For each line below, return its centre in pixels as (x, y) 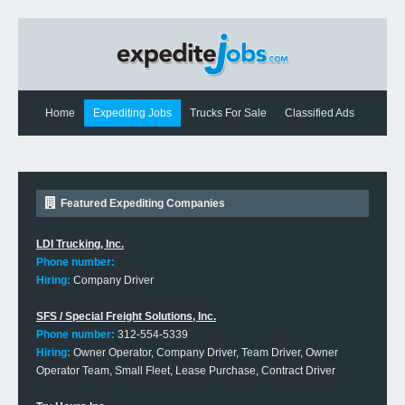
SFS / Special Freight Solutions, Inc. (126, 316)
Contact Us (174, 140)
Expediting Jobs (132, 113)
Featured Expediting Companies (143, 203)
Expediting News (87, 140)
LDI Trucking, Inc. (80, 244)
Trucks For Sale (228, 113)
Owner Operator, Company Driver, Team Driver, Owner (204, 353)
